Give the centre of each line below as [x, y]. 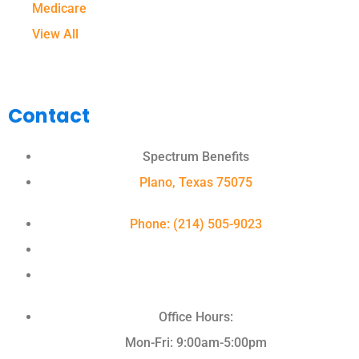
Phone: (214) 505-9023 [196, 224]
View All [55, 34]
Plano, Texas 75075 [196, 183]
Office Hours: [196, 317]
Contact [49, 116]
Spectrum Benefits [196, 157]
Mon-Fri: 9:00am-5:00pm [196, 343]
